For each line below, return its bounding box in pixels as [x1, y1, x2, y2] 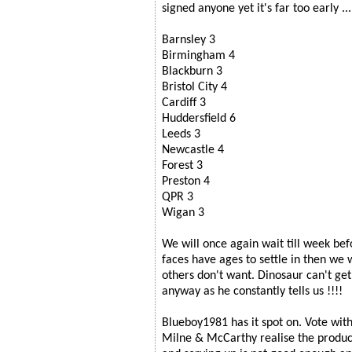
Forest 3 [162, 159, 203, 172]
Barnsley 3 [162, 33, 215, 46]
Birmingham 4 [162, 49, 235, 62]
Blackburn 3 [162, 64, 222, 78]
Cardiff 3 [162, 96, 206, 109]
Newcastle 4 [162, 143, 224, 156]
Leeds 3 [162, 127, 200, 141]
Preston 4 [162, 174, 210, 188]
